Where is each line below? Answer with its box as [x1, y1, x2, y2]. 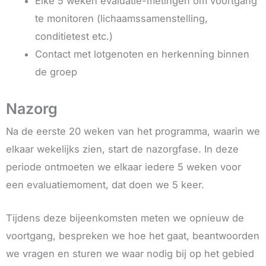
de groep [35, 65, 78, 78]
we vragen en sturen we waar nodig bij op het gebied [6, 248, 254, 260]
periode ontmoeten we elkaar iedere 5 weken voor [6, 161, 241, 173]
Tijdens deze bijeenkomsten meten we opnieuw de [6, 212, 244, 224]
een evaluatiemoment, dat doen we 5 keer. [6, 179, 204, 191]
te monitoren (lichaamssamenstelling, [35, 12, 208, 24]
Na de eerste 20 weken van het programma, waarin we [6, 125, 260, 138]
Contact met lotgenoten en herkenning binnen [35, 47, 250, 60]
